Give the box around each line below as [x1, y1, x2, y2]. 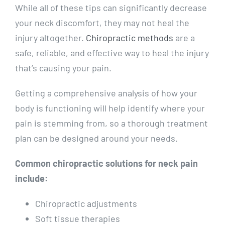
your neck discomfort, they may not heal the [15, 17, 189, 29]
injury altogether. [15, 32, 86, 44]
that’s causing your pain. [15, 62, 114, 74]
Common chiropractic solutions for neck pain [15, 158, 198, 169]
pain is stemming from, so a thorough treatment [15, 118, 208, 129]
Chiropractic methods [86, 32, 173, 44]
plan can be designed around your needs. [15, 133, 180, 144]
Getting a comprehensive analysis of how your [15, 87, 197, 99]
